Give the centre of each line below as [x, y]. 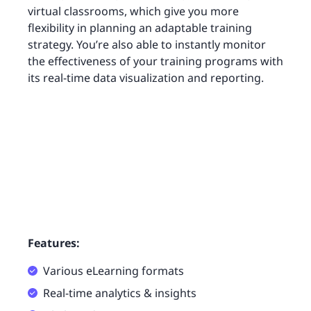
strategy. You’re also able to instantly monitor [147, 44]
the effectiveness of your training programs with [155, 61]
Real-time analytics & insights [120, 293]
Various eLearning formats [114, 271]
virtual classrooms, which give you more [133, 11]
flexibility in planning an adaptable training [140, 27]
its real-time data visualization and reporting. [147, 77]
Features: [54, 243]
